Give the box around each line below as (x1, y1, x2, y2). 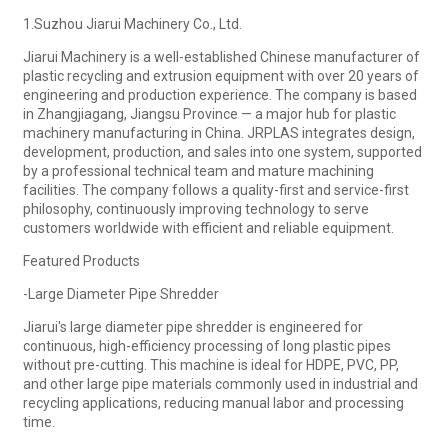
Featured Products (22, 252, 140, 269)
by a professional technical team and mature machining (22, 162, 374, 179)
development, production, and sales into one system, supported (22, 143, 422, 160)
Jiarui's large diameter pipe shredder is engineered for (22, 318, 363, 335)
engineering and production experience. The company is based (22, 86, 417, 103)
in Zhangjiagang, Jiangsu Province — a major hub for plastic (22, 105, 396, 122)
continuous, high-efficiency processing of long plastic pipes (22, 337, 391, 354)
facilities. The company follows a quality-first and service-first (22, 181, 409, 198)
